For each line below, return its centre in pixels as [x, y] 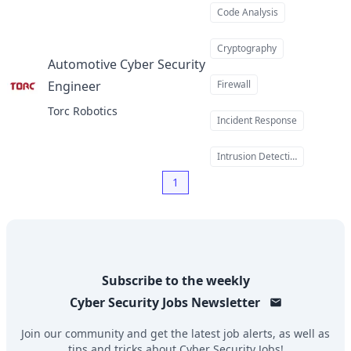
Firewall [234, 84]
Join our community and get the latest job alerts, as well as [175, 333]
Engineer [74, 86]
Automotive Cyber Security [127, 64]
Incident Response [257, 120]
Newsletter [225, 302]
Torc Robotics [83, 111]
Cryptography [247, 48]
